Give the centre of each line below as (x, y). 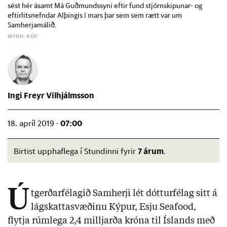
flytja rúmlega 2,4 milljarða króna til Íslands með (111, 221)
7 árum (151, 151)
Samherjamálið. (32, 25)
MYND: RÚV (23, 36)
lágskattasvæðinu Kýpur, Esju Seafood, (113, 207)
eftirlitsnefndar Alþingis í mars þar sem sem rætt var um (95, 15)
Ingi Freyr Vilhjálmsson (51, 95)
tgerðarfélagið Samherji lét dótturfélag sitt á (124, 194)
